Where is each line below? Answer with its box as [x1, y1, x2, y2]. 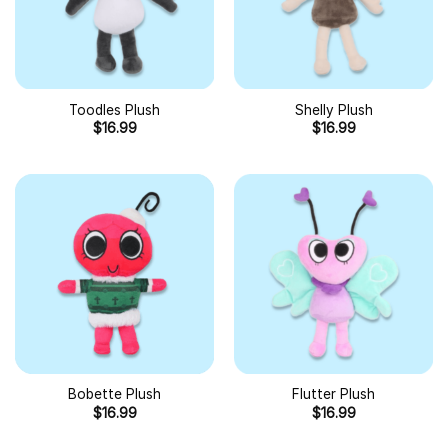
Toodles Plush [69, 102, 160, 119]
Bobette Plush [68, 386, 161, 403]
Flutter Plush [292, 386, 375, 403]
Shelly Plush [294, 102, 373, 119]
